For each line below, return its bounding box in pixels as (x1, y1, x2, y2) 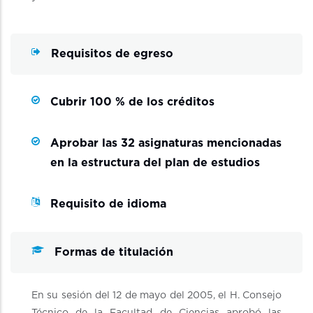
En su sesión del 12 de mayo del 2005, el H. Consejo (31, 290, 282, 300)
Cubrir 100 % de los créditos (50, 96, 214, 108)
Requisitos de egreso (51, 48, 173, 59)
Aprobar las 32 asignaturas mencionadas (50, 137, 282, 149)
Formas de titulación (54, 246, 173, 258)
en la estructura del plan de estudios (50, 156, 260, 168)
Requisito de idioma (50, 198, 166, 210)
